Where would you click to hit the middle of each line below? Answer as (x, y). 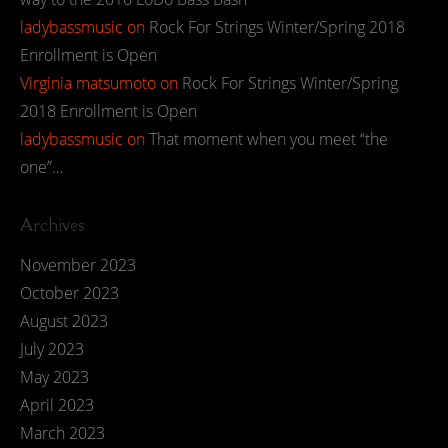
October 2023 (69, 293)
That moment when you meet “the (268, 139)
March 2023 (62, 433)
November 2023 (78, 265)
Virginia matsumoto (88, 83)
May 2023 (54, 377)
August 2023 (64, 321)
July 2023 (52, 349)
